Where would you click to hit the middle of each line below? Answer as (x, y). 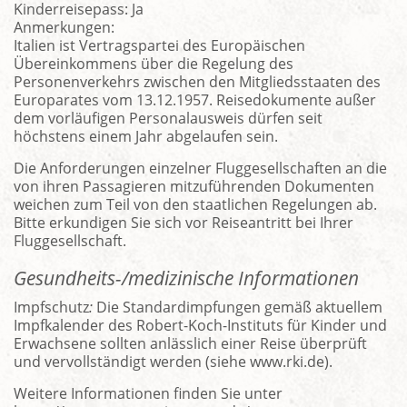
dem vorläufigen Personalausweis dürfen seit (168, 118)
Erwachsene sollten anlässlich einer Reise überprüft (190, 344)
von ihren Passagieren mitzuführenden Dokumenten (194, 186)
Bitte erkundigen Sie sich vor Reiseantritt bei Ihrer (184, 222)
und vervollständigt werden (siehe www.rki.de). (173, 362)
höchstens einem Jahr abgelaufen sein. (146, 136)
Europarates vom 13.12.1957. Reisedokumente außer (195, 99)
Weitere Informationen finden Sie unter (148, 394)
